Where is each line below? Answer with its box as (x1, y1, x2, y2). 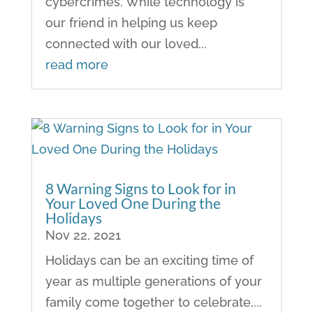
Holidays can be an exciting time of (45, 252, 254, 268)
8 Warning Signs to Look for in (45, 179, 236, 197)
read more (45, 57, 108, 72)
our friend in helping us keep (45, 15, 217, 30)
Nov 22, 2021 (45, 227, 121, 242)
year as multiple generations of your (45, 273, 262, 289)
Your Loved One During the (45, 194, 221, 212)
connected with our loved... (45, 36, 207, 51)
